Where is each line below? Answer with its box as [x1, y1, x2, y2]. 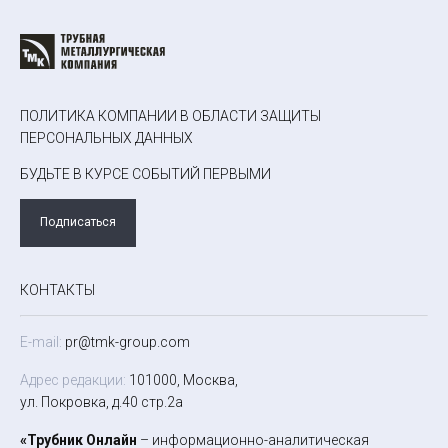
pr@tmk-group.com [62, 333, 190, 350]
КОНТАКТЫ [20, 281, 95, 298]
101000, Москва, [126, 371, 238, 388]
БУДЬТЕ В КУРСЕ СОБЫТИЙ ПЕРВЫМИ [20, 165, 271, 182]
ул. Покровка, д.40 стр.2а [20, 393, 183, 410]
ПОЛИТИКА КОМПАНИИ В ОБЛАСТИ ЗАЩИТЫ [20, 107, 321, 124]
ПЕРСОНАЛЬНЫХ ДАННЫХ [20, 129, 193, 146]
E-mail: [20, 333, 62, 350]
